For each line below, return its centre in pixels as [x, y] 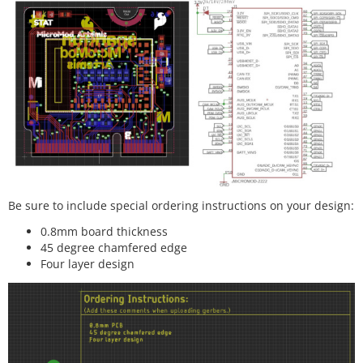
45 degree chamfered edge [114, 248]
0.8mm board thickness [104, 232]
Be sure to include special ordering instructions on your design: [181, 205]
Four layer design [88, 264]
